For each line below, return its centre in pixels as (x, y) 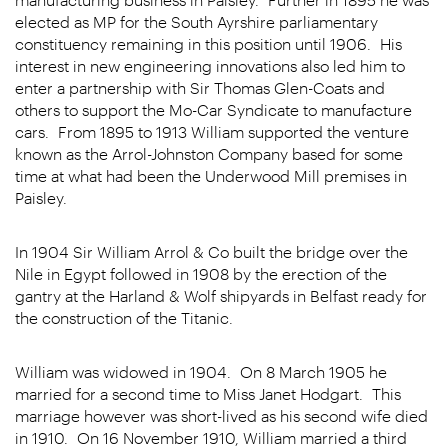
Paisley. (41, 197)
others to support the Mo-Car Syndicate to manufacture (213, 109)
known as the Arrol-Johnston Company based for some (209, 153)
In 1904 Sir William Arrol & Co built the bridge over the (211, 251)
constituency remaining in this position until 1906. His (208, 43)
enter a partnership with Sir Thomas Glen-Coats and (200, 87)
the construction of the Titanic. (124, 317)
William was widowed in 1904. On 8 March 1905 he (201, 371)
